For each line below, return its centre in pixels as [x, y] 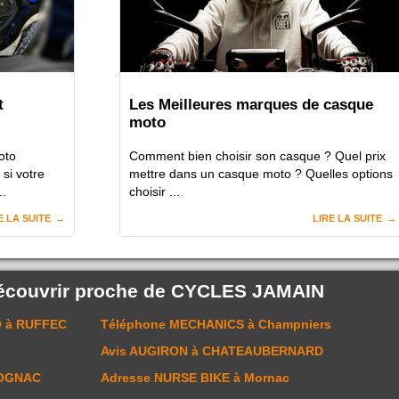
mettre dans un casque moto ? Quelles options [261, 173]
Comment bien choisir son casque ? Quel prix [257, 155]
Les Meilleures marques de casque [251, 104]
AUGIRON [160, 350]
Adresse [127, 377]
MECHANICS [207, 324]
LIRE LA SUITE [347, 218]
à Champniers [288, 324]
